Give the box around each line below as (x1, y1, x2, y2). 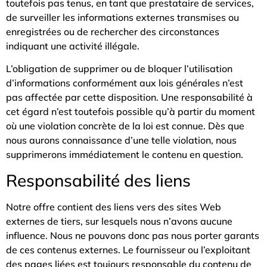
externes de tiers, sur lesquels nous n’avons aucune (6, 215, 232, 227)
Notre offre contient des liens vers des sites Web (6, 200, 221, 213)
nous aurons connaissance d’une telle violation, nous (6, 134, 237, 147)
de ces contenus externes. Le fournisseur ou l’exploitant (6, 243, 250, 256)
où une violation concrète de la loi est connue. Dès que (6, 120, 244, 132)
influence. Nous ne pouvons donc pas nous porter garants (6, 229, 259, 241)
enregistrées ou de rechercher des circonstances (6, 25, 219, 38)
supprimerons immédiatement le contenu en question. (6, 148, 243, 161)
